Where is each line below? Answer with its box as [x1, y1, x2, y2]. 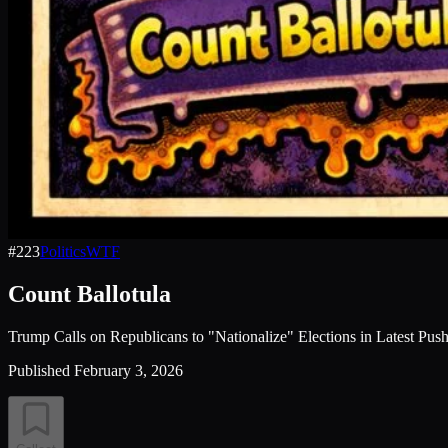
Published [8, 361, 70, 379]
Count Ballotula [8, 280, 171, 307]
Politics [40, 243, 86, 260]
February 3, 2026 [74, 361, 183, 379]
